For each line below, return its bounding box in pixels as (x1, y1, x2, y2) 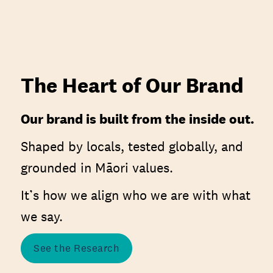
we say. (21, 208, 63, 225)
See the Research (34, 242, 119, 255)
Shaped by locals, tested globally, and (21, 138, 243, 155)
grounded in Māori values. (21, 160, 173, 176)
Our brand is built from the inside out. (21, 110, 254, 128)
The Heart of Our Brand (21, 73, 244, 99)
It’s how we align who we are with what (21, 187, 250, 204)
